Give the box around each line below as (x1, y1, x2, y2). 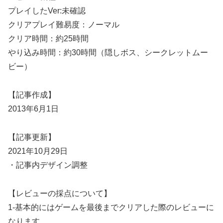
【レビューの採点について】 (8, 189, 111, 198)
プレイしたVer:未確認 (8, 6, 86, 15)
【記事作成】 (8, 91, 56, 100)
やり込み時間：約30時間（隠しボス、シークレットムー (8, 48, 208, 57)
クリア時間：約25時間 (8, 34, 89, 43)
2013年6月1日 (8, 105, 59, 113)
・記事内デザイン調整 (8, 160, 88, 169)
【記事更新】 (8, 132, 56, 141)
